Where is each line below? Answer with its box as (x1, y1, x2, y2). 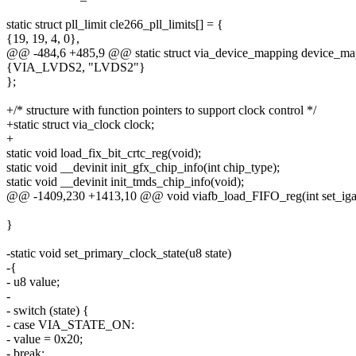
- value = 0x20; (6, 332, 83, 346)
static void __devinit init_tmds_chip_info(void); (6, 175, 244, 189)
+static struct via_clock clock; (6, 118, 154, 132)
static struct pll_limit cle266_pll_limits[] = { (6, 17, 223, 32)
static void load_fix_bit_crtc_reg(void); (6, 146, 201, 161)
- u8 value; (6, 275, 60, 289)
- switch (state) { (6, 304, 89, 318)
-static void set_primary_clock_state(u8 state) (6, 246, 231, 261)
